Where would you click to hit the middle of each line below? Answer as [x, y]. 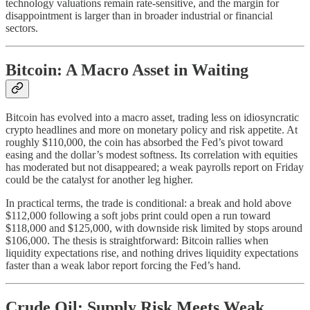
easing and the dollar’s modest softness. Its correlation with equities [152, 155]
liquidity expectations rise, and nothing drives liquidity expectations [152, 253]
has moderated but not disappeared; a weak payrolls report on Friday [155, 167]
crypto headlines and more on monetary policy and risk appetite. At [152, 130]
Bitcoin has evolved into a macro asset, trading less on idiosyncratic [152, 118]
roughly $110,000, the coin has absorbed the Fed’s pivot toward [144, 143]
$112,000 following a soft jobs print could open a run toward [138, 216]
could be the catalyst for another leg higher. [99, 180]
